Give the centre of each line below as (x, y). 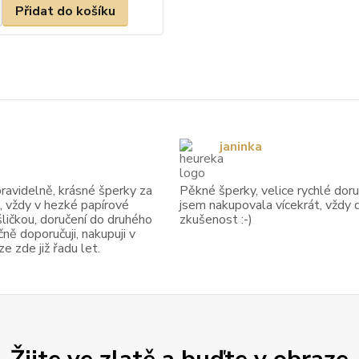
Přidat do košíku (65, 11)
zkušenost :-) (216, 219)
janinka (240, 147)
